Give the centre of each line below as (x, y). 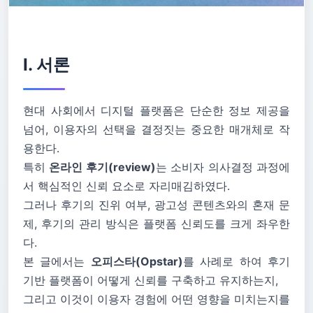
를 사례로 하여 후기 (236, 261)
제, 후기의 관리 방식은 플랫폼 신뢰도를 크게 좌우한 (156, 224)
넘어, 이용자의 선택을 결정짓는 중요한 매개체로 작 (156, 129)
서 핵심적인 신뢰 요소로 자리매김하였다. (126, 186)
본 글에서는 (57, 261)
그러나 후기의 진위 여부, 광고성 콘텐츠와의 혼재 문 (156, 205)
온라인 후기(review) (102, 167)
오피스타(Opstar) (137, 261)
